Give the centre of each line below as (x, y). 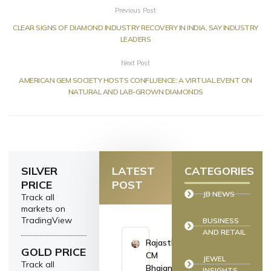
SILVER (39, 171)
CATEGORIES (219, 171)
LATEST (133, 171)
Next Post (135, 63)
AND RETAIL (224, 232)
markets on (43, 208)
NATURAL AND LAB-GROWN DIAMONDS (135, 91)
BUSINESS (221, 220)
